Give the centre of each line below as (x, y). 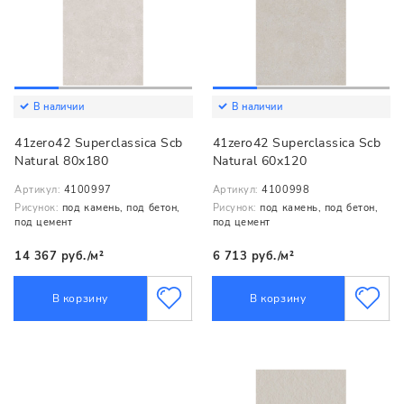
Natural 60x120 (260, 161)
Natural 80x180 (62, 161)
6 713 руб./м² (253, 256)
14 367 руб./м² (60, 256)
